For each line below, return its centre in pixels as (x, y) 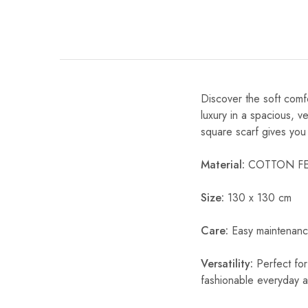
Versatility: (227, 263)
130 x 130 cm (258, 197)
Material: (223, 164)
